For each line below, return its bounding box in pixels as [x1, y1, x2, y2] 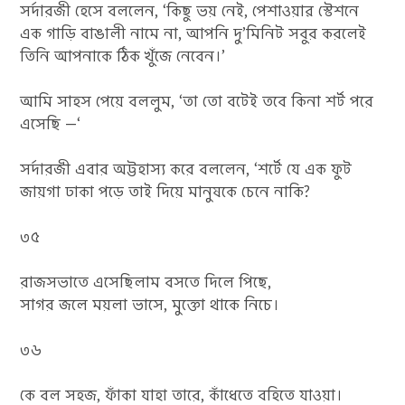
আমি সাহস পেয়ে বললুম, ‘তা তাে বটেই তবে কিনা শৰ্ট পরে [20, 90, 374, 112]
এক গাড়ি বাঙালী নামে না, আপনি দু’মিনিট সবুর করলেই [20, 23, 367, 44]
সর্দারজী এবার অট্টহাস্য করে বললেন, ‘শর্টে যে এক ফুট [20, 158, 353, 180]
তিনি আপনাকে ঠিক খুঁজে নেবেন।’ [20, 45, 226, 67]
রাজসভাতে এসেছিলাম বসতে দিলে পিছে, [20, 271, 272, 293]
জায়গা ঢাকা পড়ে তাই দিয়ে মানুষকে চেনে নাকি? [20, 181, 311, 202]
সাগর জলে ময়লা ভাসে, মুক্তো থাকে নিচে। [20, 294, 280, 316]
